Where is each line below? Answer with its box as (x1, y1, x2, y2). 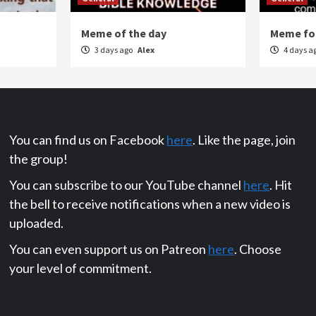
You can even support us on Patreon (9, 241, 209, 257)
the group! (9, 150, 68, 166)
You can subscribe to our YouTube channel (9, 176, 244, 193)
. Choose (234, 241, 282, 257)
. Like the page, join (193, 131, 296, 147)
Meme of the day (80, 25, 166, 40)
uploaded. (9, 214, 64, 231)
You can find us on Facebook (9, 131, 167, 147)
